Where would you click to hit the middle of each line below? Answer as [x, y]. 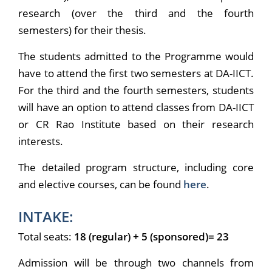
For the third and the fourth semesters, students [136, 90]
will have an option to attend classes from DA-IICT [136, 107]
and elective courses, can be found [101, 185]
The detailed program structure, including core [136, 168]
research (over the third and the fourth [136, 13]
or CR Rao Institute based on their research [136, 124]
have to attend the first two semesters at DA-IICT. [136, 73]
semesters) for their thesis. [82, 30]
